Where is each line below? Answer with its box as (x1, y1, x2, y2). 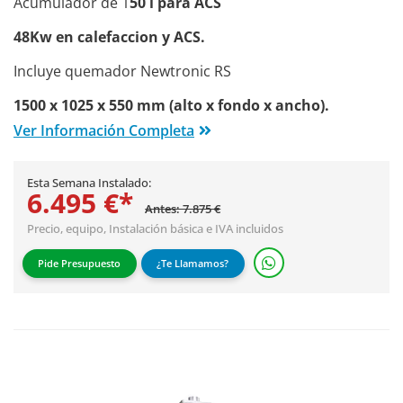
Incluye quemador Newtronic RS (13, 60, 231, 81)
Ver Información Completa (13, 120, 194, 140)
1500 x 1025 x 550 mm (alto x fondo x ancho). (13, 94, 329, 115)
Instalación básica (109, 219, 203, 237)
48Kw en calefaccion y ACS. (13, 26, 205, 47)
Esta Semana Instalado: (27, 174, 151, 191)
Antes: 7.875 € (145, 200, 221, 217)
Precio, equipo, (27, 219, 109, 237)
